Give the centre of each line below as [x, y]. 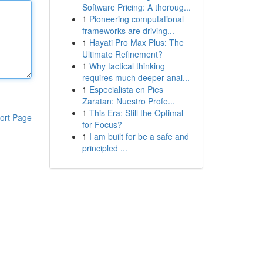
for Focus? [102, 124]
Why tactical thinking [127, 66]
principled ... [104, 148]
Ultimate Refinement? [122, 54]
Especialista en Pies [126, 89]
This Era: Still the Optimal [136, 113]
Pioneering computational [136, 19]
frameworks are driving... [128, 31]
